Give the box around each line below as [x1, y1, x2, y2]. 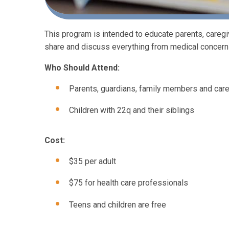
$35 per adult [69, 156, 116, 166]
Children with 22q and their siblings [69, 105, 194, 116]
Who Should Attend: [44, 62, 122, 73]
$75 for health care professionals [69, 178, 190, 188]
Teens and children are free [69, 199, 168, 210]
